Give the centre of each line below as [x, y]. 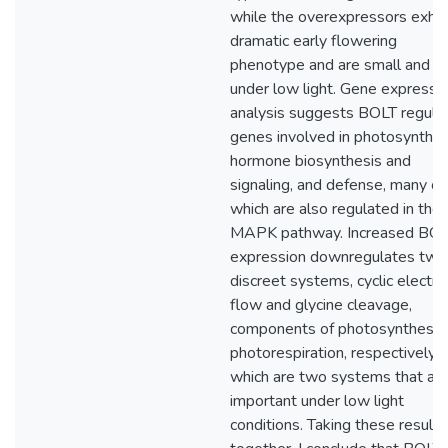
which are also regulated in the [335, 209]
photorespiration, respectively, [334, 353]
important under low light [317, 401]
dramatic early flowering [313, 41]
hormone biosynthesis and [320, 161]
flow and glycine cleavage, [321, 305]
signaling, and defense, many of [337, 185]
